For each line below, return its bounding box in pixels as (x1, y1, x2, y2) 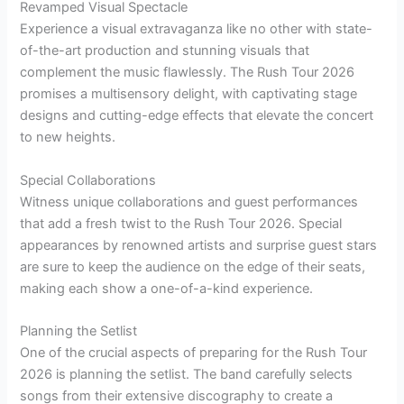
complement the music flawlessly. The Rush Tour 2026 (20, 64, 355, 81)
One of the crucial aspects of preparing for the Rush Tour (20, 344, 368, 361)
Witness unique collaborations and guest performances (20, 193, 359, 210)
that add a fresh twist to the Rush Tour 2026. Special (20, 215, 343, 232)
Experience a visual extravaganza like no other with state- (20, 21, 373, 38)
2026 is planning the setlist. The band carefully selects (20, 365, 353, 382)
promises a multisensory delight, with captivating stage (20, 86, 358, 103)
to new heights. (20, 129, 116, 146)
